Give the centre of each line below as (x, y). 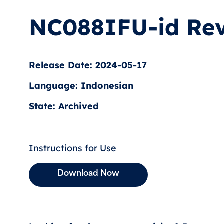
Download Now (88, 174)
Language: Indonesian (81, 85)
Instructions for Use (73, 148)
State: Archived (64, 106)
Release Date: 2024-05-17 (88, 65)
